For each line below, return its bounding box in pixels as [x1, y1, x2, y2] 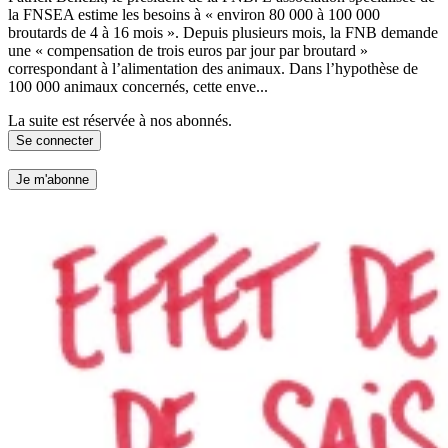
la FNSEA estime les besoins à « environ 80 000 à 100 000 [8, 5, 380, 23]
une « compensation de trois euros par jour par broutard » [8, 41, 368, 59]
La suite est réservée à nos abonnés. [8, 111, 232, 129]
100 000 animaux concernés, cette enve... [8, 77, 268, 95]
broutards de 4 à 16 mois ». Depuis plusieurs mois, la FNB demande [8, 23, 438, 41]
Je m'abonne [16, 172, 89, 188]
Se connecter [16, 132, 93, 148]
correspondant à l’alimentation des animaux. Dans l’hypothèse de [8, 59, 418, 77]
